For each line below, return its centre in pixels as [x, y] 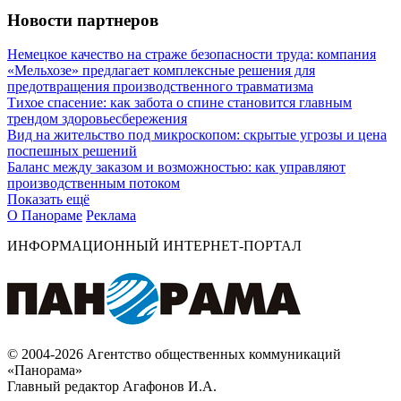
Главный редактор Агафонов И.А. [112, 387]
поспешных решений [72, 151]
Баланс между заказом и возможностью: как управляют [176, 167]
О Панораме [45, 216]
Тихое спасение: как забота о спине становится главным [179, 103]
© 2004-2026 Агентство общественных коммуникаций [174, 354]
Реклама [111, 216]
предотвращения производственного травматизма [160, 87]
